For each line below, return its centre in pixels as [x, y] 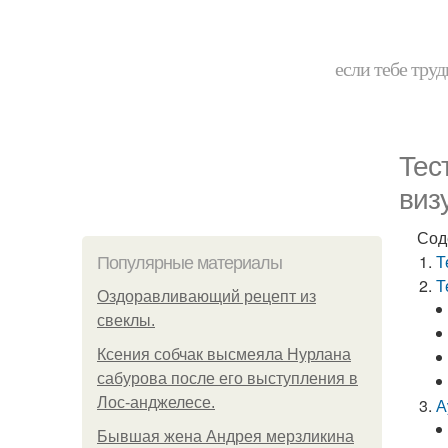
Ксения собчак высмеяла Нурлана [224, 354]
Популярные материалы [189, 263]
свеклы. [126, 320]
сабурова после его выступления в [227, 378]
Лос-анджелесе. [156, 402]
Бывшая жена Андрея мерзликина [225, 436]
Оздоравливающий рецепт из [206, 296]
